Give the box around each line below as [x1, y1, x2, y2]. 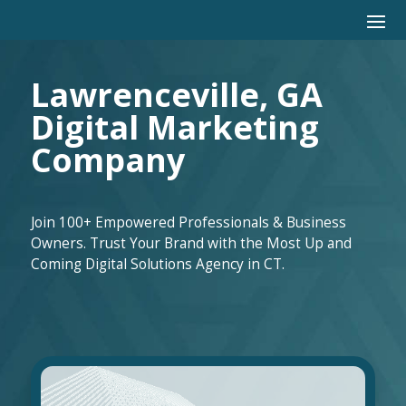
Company [30, 138, 185, 182]
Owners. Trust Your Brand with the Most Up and [30, 234, 352, 253]
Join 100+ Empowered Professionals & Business [30, 213, 346, 232]
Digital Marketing [30, 105, 319, 150]
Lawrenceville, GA [30, 72, 323, 117]
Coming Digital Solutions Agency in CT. [30, 255, 285, 274]
